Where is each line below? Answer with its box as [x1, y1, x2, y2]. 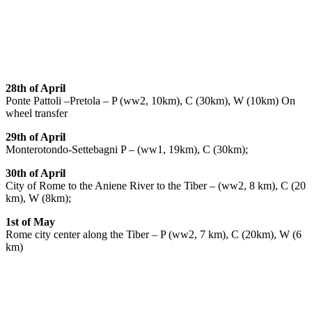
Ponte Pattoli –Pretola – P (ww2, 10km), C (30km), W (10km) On [6, 94, 295, 107]
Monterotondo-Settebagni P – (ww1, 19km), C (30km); [6, 143, 248, 155]
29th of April [6, 130, 65, 143]
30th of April [6, 166, 65, 179]
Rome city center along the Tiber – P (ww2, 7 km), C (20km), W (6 [6, 228, 302, 240]
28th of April [6, 81, 65, 94]
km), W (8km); [6, 192, 71, 204]
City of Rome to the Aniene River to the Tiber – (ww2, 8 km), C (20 [6, 179, 306, 192]
